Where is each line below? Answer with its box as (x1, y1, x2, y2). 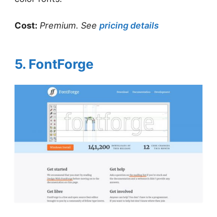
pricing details (99, 20, 159, 31)
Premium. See (40, 20, 99, 31)
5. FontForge (15, 56, 93, 72)
